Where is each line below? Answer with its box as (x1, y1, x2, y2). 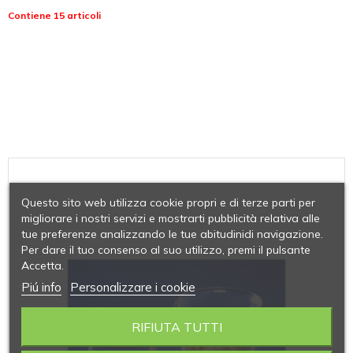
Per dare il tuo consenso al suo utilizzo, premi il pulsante (20, 243, 310, 257)
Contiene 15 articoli (8, 9, 101, 21)
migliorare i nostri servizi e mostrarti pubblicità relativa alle (20, 211, 320, 225)
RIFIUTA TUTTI (131, 319, 222, 335)
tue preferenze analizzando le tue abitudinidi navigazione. (20, 227, 323, 241)
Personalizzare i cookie (69, 280, 195, 295)
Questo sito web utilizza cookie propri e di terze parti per (20, 195, 315, 210)
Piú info (20, 280, 61, 295)
